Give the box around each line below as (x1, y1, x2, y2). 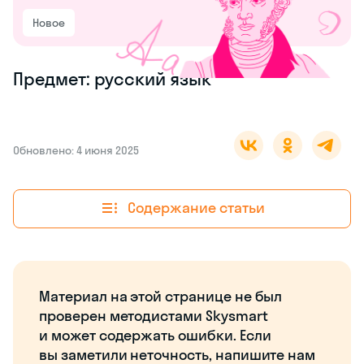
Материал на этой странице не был (39, 286, 283, 305)
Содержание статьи (127, 198, 265, 218)
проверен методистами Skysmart (39, 305, 268, 325)
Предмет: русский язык (13, 67, 211, 90)
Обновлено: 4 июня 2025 (13, 142, 139, 158)
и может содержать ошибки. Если (39, 325, 271, 344)
